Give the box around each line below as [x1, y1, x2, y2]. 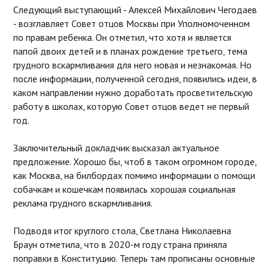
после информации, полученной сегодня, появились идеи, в [13, 72, 257, 85]
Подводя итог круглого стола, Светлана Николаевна [13, 224, 231, 237]
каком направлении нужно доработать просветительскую [13, 86, 253, 98]
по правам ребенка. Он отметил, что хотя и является [13, 31, 231, 43]
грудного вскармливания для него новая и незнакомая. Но [13, 58, 252, 71]
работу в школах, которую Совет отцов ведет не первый [13, 100, 249, 112]
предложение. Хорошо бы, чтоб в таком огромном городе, [13, 155, 256, 168]
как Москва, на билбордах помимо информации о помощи [13, 169, 255, 181]
